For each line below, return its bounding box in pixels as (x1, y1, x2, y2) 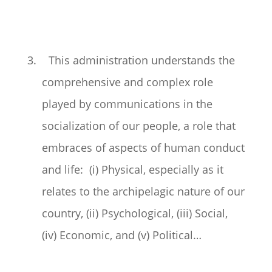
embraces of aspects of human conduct (41, 140, 245, 155)
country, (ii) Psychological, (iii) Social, (41, 206, 228, 220)
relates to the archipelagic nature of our (41, 184, 245, 199)
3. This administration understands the (27, 53, 235, 67)
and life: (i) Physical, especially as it (41, 162, 223, 177)
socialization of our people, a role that (41, 118, 236, 133)
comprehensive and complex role (41, 75, 213, 89)
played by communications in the (41, 97, 212, 111)
